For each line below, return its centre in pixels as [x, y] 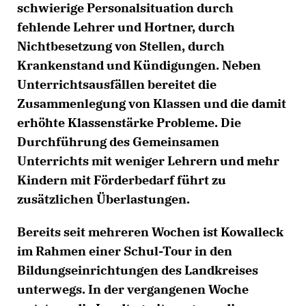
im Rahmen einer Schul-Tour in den [125, 251]
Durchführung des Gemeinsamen [118, 142]
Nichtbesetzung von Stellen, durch [121, 46]
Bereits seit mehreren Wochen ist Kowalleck [150, 232]
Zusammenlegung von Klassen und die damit [152, 103]
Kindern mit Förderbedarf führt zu [122, 180]
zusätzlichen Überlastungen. [105, 199]
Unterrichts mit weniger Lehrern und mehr [148, 161]
